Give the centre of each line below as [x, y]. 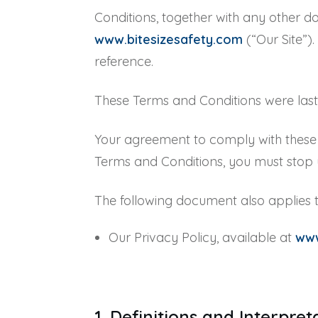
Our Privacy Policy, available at [202, 237]
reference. [124, 61]
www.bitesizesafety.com [169, 39]
